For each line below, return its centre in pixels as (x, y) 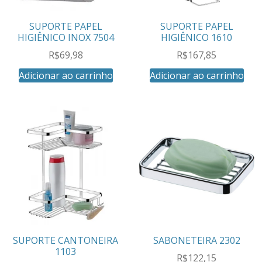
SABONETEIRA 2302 (196, 240)
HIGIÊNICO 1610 (196, 37)
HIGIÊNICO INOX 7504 (65, 37)
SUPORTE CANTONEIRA (65, 240)
